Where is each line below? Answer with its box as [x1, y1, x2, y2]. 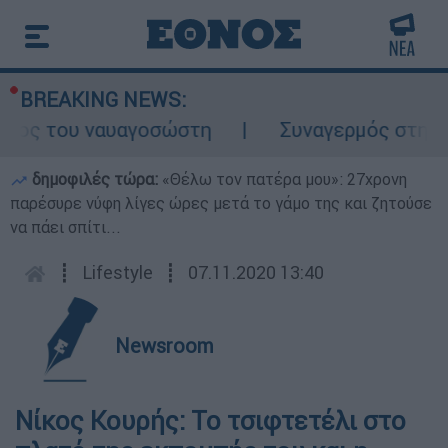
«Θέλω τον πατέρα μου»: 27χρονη [162, 169, 407, 189]
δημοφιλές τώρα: [28, 169, 162, 189]
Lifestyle [82, 261, 153, 284]
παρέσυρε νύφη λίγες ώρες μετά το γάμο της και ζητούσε [10, 193, 432, 213]
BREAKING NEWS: [20, 87, 186, 112]
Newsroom [115, 333, 214, 358]
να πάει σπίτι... [10, 217, 121, 237]
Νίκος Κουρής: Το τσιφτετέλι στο [15, 405, 406, 437]
